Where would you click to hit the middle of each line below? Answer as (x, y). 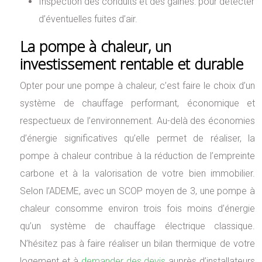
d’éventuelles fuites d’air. (88, 19)
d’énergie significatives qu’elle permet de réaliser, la (137, 139)
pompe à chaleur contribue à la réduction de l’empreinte (137, 156)
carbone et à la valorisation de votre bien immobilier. (137, 174)
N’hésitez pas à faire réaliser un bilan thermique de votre (137, 244)
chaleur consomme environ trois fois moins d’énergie (137, 209)
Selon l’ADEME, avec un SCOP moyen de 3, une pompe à (137, 191)
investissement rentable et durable (132, 64)
